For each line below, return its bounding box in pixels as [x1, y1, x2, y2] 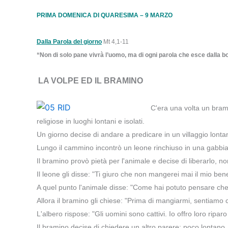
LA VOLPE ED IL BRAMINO [38, 76, 143, 85]
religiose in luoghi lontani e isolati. [37, 117, 145, 125]
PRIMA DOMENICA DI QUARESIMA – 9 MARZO [37, 12, 173, 19]
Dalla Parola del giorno [37, 38, 102, 45]
